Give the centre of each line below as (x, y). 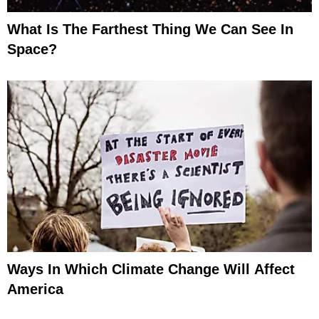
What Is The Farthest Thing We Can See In (150, 29)
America (35, 289)
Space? (32, 49)
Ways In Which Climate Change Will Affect (151, 269)
